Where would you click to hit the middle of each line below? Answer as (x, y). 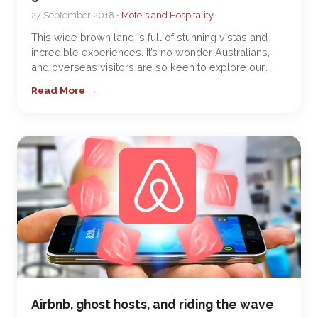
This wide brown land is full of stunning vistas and (149, 37)
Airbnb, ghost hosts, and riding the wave (153, 304)
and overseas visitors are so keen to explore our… (150, 67)
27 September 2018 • (76, 15)
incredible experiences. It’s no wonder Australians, (150, 52)
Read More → (64, 90)
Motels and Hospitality (168, 15)
